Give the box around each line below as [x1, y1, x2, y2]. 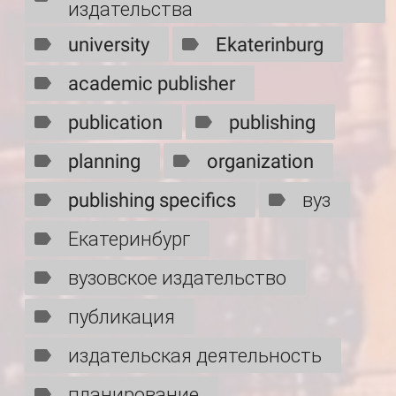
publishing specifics [68, 188, 236, 211]
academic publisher [68, 72, 235, 95]
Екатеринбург [68, 227, 190, 250]
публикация [68, 305, 175, 328]
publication [68, 110, 163, 133]
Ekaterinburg [216, 33, 324, 56]
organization [207, 149, 314, 172]
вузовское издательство [68, 266, 286, 289]
